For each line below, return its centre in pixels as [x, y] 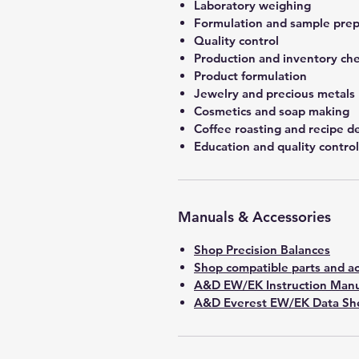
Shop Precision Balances [262, 250]
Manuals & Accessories [254, 217]
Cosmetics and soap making [272, 111]
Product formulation [250, 76]
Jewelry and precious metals [274, 93]
